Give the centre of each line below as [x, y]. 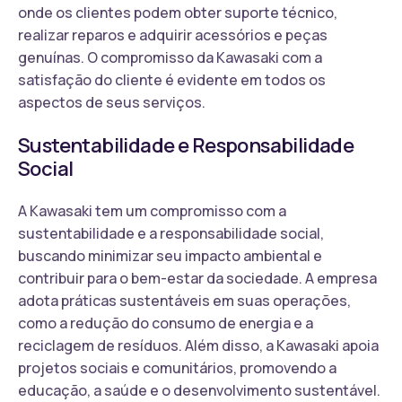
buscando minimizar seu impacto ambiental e [170, 255]
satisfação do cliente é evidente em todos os [172, 79]
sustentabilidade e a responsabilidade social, [171, 233]
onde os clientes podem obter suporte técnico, [178, 12]
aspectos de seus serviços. [112, 102]
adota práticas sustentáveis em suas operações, [184, 300]
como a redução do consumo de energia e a [166, 323]
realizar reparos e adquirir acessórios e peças [173, 35]
